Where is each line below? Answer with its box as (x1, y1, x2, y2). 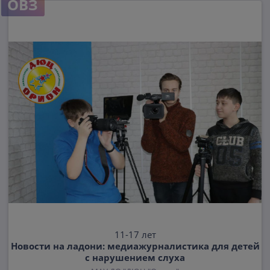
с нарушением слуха (85, 251, 185, 264)
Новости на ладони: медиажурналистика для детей (10, 240, 260, 253)
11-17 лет (114, 228, 156, 242)
